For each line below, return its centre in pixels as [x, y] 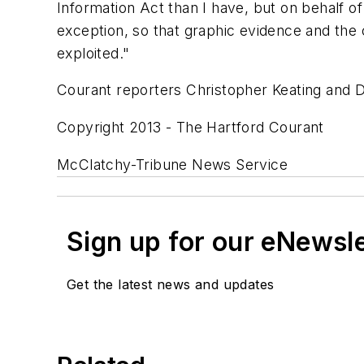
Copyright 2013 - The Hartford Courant [191, 128]
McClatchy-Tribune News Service [172, 164]
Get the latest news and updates [171, 284]
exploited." [93, 53]
